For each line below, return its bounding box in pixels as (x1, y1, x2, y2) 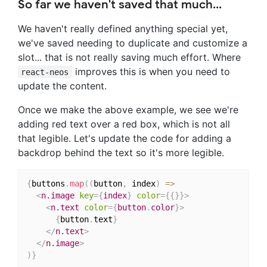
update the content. (18, 79, 107, 92)
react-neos (21, 67, 69, 77)
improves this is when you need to (72, 65, 230, 77)
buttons (31, 179, 65, 189)
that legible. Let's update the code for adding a (18, 132, 231, 144)
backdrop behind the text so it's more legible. (18, 146, 224, 159)
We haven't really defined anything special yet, (18, 22, 228, 35)
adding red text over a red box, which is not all (18, 117, 230, 130)
